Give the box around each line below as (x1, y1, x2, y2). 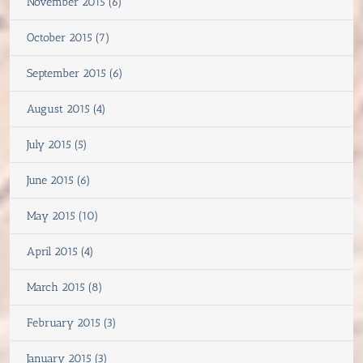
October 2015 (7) (27, 30, 110, 45)
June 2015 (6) (27, 173, 91, 187)
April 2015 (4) (27, 244, 94, 258)
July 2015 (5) (27, 137, 88, 152)
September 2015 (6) (27, 66, 123, 80)
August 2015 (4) (27, 101, 106, 116)
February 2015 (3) (27, 315, 117, 330)
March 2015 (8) (27, 280, 103, 294)
